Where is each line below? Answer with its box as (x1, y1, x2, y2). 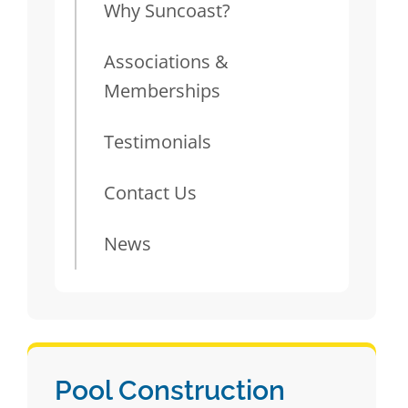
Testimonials (103, 129, 211, 154)
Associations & (103, 49, 229, 74)
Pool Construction (54, 374, 285, 406)
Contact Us (103, 180, 197, 205)
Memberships (103, 78, 220, 103)
